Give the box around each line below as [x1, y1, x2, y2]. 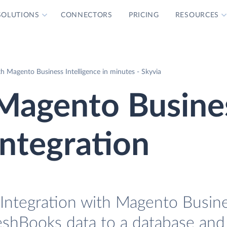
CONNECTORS [60, 12, 112, 19]
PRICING [128, 12, 159, 19]
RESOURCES [175, 12, 219, 19]
